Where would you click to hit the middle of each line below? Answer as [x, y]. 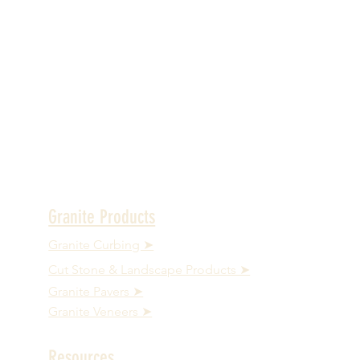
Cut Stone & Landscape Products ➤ [149, 270]
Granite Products [102, 217]
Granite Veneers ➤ [100, 311]
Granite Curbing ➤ [101, 245]
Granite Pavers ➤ [96, 291]
